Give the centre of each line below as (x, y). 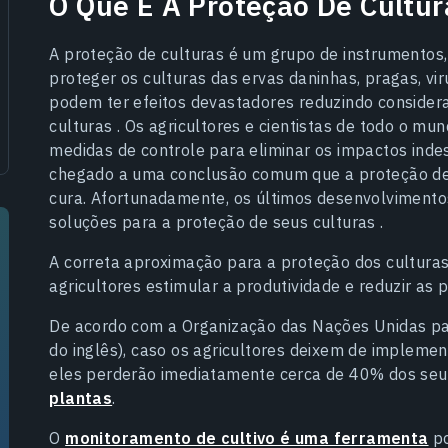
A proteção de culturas (137, 53)
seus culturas (326, 221)
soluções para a (112, 221)
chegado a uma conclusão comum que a (204, 173)
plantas (81, 397)
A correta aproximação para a (165, 261)
